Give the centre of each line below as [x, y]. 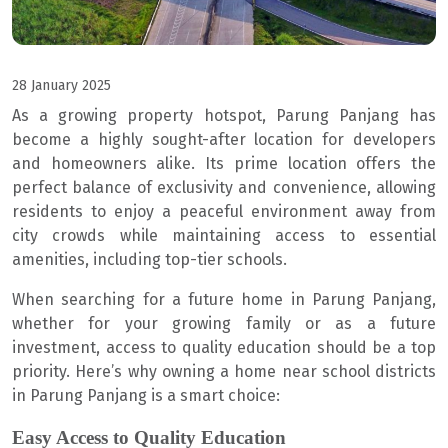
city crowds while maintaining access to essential [224, 236]
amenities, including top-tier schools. [149, 260]
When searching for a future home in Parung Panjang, [224, 300]
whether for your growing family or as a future [224, 324]
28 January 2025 [61, 86]
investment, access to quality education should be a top [224, 348]
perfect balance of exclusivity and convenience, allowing [224, 188]
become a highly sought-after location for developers [224, 140]
